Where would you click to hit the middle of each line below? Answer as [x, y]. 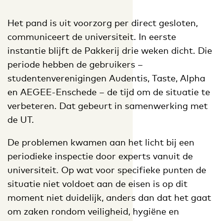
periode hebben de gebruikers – [75, 64]
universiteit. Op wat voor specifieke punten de [107, 169]
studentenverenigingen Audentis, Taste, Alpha [106, 78]
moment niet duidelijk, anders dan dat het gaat [109, 197]
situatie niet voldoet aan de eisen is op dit [97, 183]
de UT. [21, 119]
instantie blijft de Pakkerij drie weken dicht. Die [110, 50]
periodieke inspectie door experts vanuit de [100, 156]
